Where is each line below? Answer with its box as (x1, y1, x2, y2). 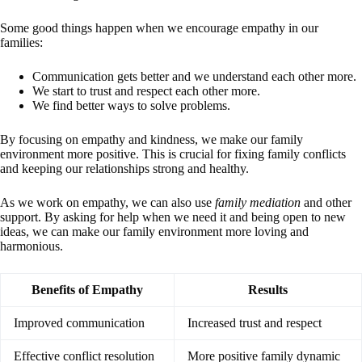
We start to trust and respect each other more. (32, 83, 260, 98)
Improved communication (14, 315, 145, 330)
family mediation (215, 195, 301, 209)
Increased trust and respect (187, 315, 322, 330)
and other (301, 195, 351, 209)
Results (248, 282, 288, 297)
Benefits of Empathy (32, 282, 143, 297)
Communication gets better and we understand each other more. (32, 69, 356, 83)
